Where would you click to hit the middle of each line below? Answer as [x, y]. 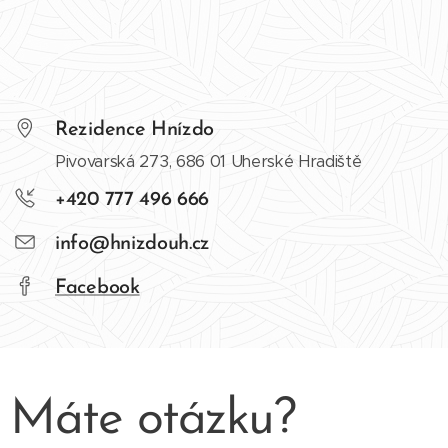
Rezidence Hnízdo [135, 130]
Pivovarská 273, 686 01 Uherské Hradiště [208, 162]
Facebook [97, 288]
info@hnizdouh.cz [133, 244]
